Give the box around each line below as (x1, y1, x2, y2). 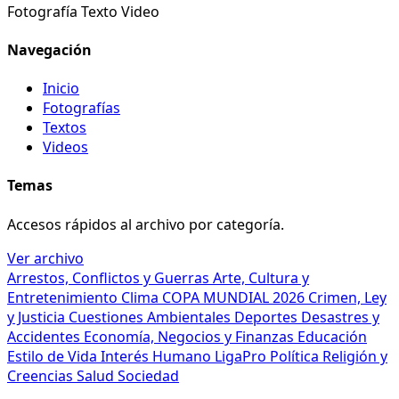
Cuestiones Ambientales (69, 306, 234, 327)
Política (270, 346, 322, 366)
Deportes (234, 306, 301, 327)
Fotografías (43, 98, 120, 118)
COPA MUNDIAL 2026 (162, 287, 308, 307)
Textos (43, 118, 86, 138)
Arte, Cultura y (213, 267, 309, 288)
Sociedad (118, 365, 179, 386)
